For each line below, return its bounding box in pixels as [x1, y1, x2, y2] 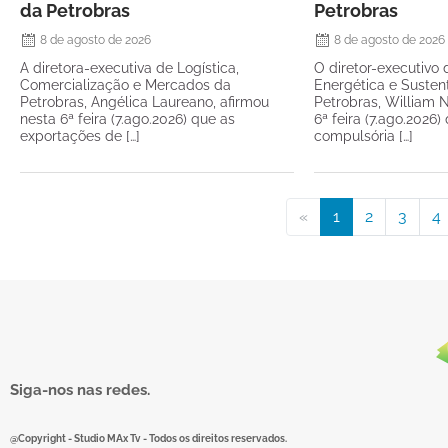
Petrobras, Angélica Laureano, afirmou [20, 93, 269, 110]
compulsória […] [314, 127, 414, 144]
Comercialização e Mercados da [20, 76, 231, 93]
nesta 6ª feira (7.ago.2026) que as [20, 110, 235, 127]
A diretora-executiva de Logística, [20, 59, 239, 76]
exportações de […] [20, 127, 140, 144]
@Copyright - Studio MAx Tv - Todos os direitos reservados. [10, 433, 287, 444]
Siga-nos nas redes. [10, 381, 150, 399]
